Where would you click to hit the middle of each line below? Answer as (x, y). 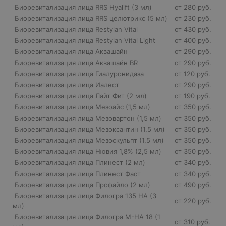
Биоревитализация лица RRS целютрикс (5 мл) (91, 18)
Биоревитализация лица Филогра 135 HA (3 (84, 195)
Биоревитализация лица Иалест (67, 84)
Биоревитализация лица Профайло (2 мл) (82, 184)
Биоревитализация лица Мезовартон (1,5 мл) (88, 118)
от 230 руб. (193, 18)
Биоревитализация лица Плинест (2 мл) (80, 162)
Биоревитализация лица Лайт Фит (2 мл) (81, 96)
